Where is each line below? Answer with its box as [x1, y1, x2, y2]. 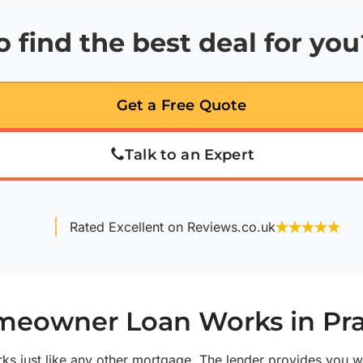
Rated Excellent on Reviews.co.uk [70, 219, 275, 235]
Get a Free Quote [116, 96, 247, 114]
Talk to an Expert [124, 146, 255, 164]
